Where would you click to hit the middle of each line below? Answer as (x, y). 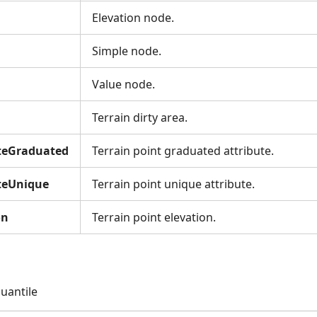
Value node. (123, 84)
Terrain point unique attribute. (173, 184)
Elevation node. (133, 18)
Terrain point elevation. (154, 217)
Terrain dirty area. (140, 117)
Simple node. (127, 51)
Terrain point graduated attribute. (183, 151)
